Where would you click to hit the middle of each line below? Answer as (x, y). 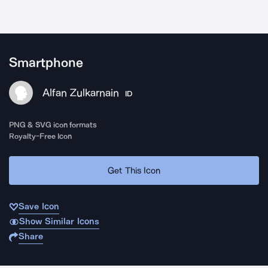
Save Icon (39, 206)
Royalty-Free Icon (41, 136)
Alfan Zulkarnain (81, 93)
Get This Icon (134, 170)
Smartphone (46, 63)
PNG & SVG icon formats (53, 125)
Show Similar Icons (59, 221)
